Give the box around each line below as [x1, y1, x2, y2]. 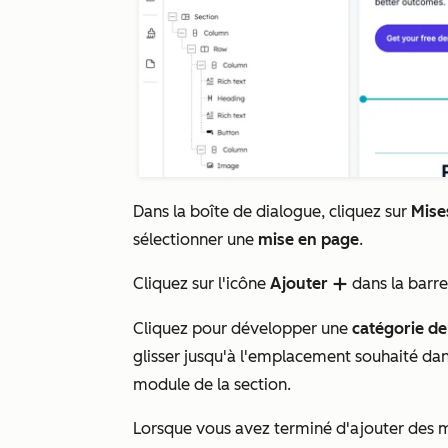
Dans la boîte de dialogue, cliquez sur [133, 202, 411, 222]
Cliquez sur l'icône [133, 274, 270, 294]
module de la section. [133, 375, 295, 395]
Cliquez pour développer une [133, 319, 352, 339]
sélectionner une [133, 230, 258, 250]
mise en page [258, 230, 359, 250]
